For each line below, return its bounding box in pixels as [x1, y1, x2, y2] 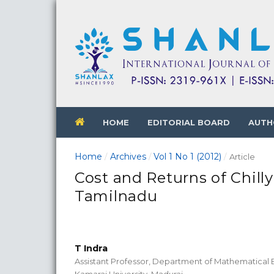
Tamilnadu [75, 187, 158, 205]
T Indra [75, 242, 108, 254]
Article [229, 151, 255, 161]
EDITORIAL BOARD [147, 117, 230, 127]
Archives [109, 150, 146, 162]
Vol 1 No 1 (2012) [154, 150, 222, 162]
